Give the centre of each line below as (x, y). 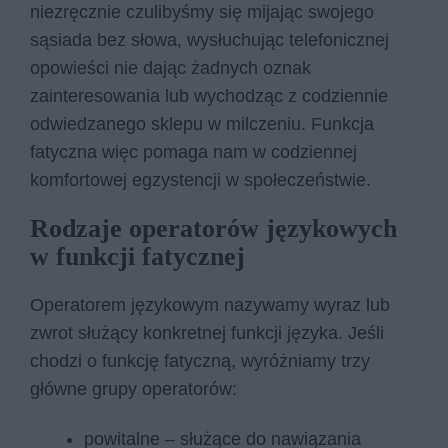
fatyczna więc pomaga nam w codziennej (193, 151)
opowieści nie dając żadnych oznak (170, 67)
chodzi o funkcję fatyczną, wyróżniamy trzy (200, 361)
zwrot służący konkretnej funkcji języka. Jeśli (207, 333)
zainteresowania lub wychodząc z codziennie (209, 95)
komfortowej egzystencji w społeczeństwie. (203, 179)
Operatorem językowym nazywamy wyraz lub (210, 305)
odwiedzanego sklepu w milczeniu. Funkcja (202, 123)
